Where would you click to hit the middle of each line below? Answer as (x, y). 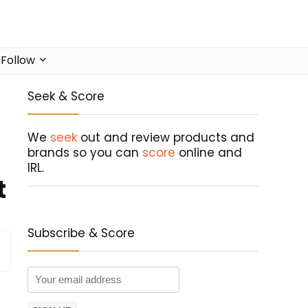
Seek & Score (66, 97)
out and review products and (166, 138)
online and (209, 153)
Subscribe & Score (81, 233)
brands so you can (85, 153)
